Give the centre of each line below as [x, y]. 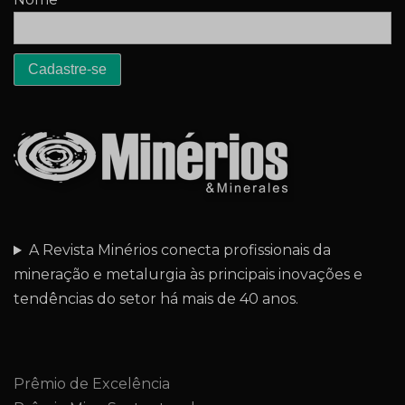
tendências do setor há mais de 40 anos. [156, 299]
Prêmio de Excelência [92, 384]
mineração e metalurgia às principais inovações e [188, 275]
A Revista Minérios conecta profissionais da [179, 250]
